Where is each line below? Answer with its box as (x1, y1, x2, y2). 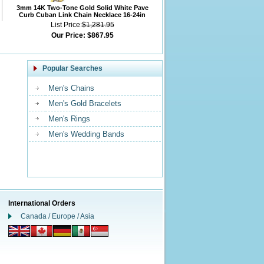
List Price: (50, 21, 82, 29)
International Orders (8, 199, 75, 207)
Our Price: (51, 31, 85, 39)
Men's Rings (48, 114, 90, 123)
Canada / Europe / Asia (21, 212, 94, 220)
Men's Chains (48, 84, 94, 93)
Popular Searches (42, 64, 103, 72)
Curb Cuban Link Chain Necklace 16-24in (19, 11, 146, 18)
